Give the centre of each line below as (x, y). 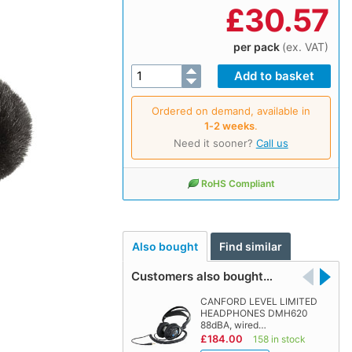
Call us (272, 143)
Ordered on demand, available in (231, 110)
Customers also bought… (202, 277)
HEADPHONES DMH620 (253, 313)
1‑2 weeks (229, 125)
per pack (257, 46)
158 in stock (279, 339)
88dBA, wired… (233, 325)
